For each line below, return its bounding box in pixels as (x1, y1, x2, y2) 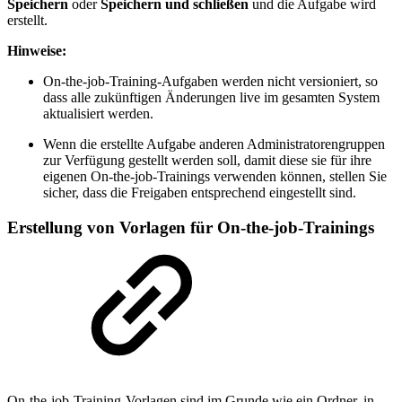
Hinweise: (7, 43, 66, 59)
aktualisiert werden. (43, 106, 153, 122)
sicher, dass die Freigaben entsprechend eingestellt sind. (43, 185, 356, 201)
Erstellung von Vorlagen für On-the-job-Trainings (7, 217, 374, 237)
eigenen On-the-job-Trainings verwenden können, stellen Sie (43, 169, 387, 185)
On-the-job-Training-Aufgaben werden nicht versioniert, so (43, 74, 378, 90)
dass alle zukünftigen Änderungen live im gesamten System (43, 90, 380, 106)
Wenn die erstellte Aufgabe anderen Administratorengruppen (43, 136, 385, 153)
